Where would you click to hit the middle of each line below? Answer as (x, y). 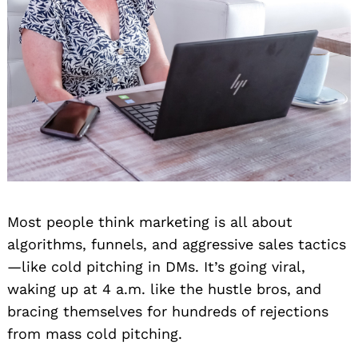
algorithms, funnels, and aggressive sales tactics (177, 245)
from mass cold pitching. (95, 334)
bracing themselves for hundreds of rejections (168, 312)
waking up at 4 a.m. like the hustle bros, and (164, 289)
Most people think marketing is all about (150, 222)
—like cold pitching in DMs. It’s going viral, (156, 267)
